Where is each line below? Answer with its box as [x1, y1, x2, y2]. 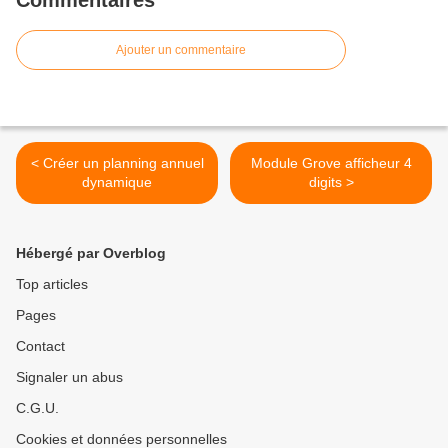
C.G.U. [16, 400, 59, 417]
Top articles [16, 276, 88, 293]
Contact [16, 338, 65, 355]
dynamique [82, 174, 152, 191]
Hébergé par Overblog [16, 245, 166, 262]
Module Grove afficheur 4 [250, 155, 412, 172]
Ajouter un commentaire [116, 43, 246, 58]
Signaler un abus [16, 369, 123, 386]
